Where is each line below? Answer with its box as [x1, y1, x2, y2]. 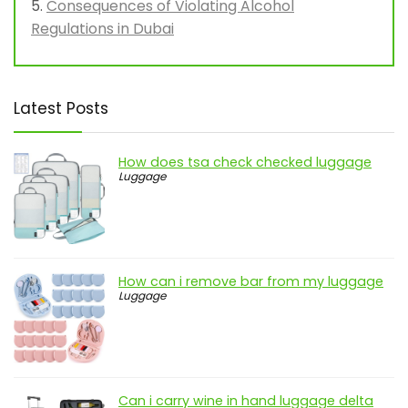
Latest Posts [14, 97, 108, 120]
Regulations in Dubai [31, 18, 174, 40]
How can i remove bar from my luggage [118, 272, 383, 291]
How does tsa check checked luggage [118, 153, 372, 172]
